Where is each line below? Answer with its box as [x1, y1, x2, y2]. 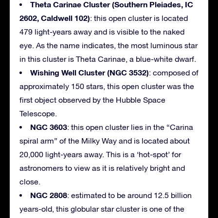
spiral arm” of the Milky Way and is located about [19, 136, 190, 145]
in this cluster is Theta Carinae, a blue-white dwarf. [19, 54, 196, 63]
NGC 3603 [30, 122, 67, 131]
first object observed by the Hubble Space [19, 95, 165, 104]
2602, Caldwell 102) [19, 13, 90, 22]
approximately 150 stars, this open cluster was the [19, 81, 194, 91]
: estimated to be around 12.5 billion [67, 190, 192, 200]
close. [19, 177, 40, 186]
